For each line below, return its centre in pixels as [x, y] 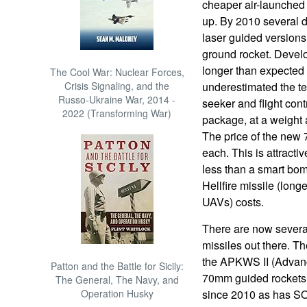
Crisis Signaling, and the [117, 86]
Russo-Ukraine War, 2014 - [117, 99]
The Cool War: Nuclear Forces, [117, 72]
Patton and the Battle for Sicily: [117, 266]
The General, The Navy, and [117, 280]
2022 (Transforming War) [117, 113]
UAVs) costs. [233, 202]
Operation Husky [117, 293]
